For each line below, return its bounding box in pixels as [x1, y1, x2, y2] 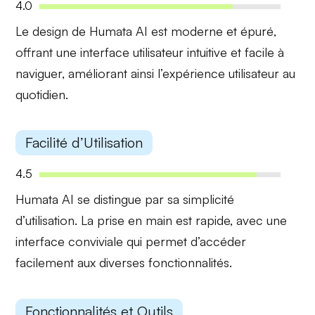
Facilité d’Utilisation [25, 134, 143, 152]
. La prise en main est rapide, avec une [75, 212, 288, 229]
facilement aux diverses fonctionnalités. [15, 255, 233, 271]
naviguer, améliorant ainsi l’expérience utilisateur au [15, 65, 296, 81]
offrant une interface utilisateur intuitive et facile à [15, 44, 285, 60]
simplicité [183, 191, 235, 207]
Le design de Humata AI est [15, 22, 172, 39]
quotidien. [15, 86, 69, 102]
